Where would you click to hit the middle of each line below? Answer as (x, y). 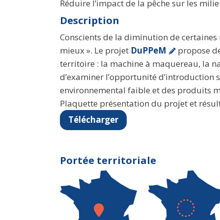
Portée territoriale (108, 160)
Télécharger (93, 120)
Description (90, 20)
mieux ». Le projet (95, 50)
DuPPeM (149, 50)
